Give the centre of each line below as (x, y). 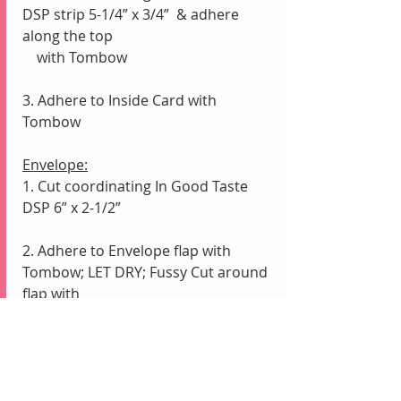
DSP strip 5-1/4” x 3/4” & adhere (132, 14)
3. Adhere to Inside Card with (121, 100)
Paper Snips (77, 315)
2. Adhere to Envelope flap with (128, 250)
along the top (69, 35)
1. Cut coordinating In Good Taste (137, 186)
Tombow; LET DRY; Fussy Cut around (147, 272)
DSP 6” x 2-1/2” (72, 207)
